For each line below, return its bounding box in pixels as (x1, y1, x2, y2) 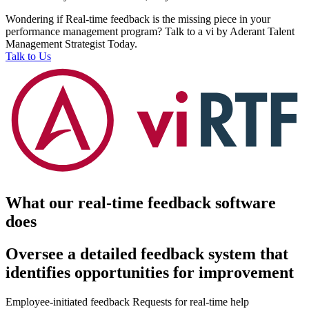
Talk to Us (6, 50, 51, 63)
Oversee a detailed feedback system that (6, 244, 288, 263)
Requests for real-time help (132, 295, 249, 308)
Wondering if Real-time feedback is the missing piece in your (6, 13, 270, 26)
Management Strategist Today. (6, 38, 137, 50)
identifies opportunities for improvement (6, 263, 294, 281)
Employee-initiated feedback (6, 295, 130, 308)
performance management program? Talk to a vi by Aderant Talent (6, 26, 295, 38)
